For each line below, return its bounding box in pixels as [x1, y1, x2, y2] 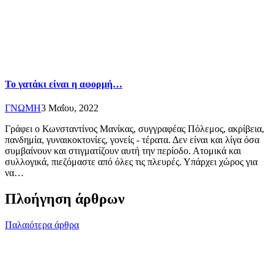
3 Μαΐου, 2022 [41, 103, 98, 114]
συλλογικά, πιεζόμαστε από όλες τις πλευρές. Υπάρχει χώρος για [5, 157, 257, 168]
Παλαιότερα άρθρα [5, 220, 79, 231]
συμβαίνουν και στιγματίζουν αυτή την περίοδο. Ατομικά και [5, 146, 241, 157]
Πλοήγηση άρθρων [5, 191, 125, 207]
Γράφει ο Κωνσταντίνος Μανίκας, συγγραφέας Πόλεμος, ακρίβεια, [5, 124, 264, 135]
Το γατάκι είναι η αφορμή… [5, 79, 122, 90]
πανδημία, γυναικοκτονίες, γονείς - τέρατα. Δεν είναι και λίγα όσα [5, 135, 259, 146]
